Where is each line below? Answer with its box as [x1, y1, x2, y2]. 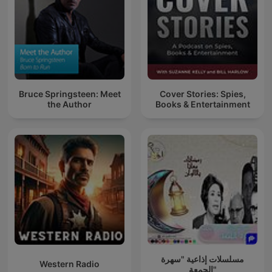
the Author [47, 98, 92, 109]
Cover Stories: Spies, [159, 88, 246, 99]
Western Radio [39, 259, 100, 270]
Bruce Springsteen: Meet [18, 88, 121, 99]
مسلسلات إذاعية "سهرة [161, 253, 244, 264]
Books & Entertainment [155, 98, 250, 109]
